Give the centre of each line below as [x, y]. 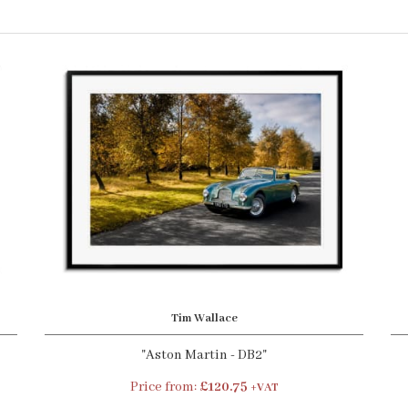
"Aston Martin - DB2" [204, 355]
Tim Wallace [204, 318]
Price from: [164, 387]
